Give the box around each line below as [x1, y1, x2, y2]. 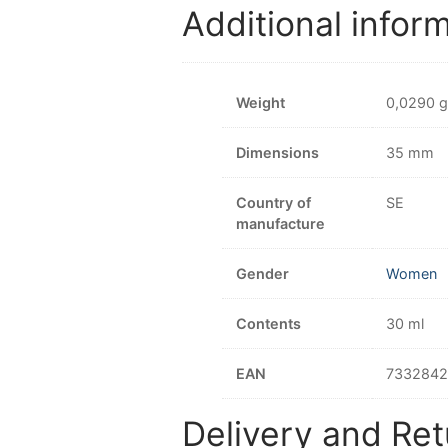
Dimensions [235, 144, 319, 162]
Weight [235, 94, 285, 112]
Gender [235, 265, 289, 283]
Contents [235, 315, 301, 333]
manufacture [235, 215, 325, 233]
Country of [235, 194, 311, 212]
